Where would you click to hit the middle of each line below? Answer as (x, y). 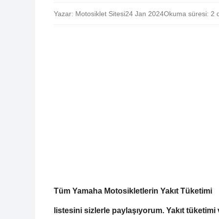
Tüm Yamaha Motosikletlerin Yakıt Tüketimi (133, 191)
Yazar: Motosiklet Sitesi (89, 13)
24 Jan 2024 (144, 13)
